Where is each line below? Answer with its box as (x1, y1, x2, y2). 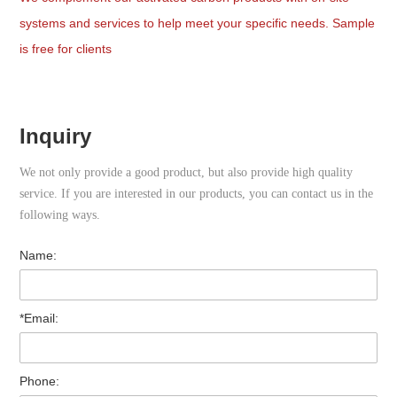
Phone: (19, 373, 60, 388)
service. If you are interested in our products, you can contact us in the (19, 186, 374, 200)
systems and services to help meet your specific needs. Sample (19, 15, 376, 30)
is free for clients (19, 41, 113, 56)
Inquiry (19, 123, 92, 148)
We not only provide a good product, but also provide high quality (19, 165, 354, 179)
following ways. (19, 207, 101, 222)
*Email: (19, 310, 59, 325)
